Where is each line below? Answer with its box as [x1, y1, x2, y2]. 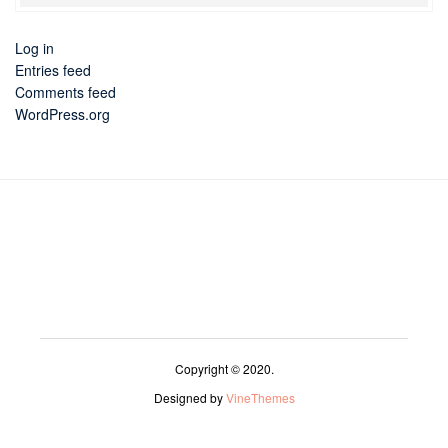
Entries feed [15, 60, 91, 81]
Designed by [153, 388, 226, 406]
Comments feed [15, 82, 116, 103]
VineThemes [225, 388, 295, 406]
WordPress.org [15, 104, 110, 125]
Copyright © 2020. [174, 359, 274, 377]
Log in [15, 38, 54, 59]
